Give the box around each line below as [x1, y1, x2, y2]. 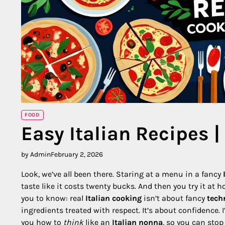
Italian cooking [85, 193, 142, 203]
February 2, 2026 [51, 150, 103, 159]
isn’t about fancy [142, 193, 207, 203]
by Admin [21, 150, 51, 159]
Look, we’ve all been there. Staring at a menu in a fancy [21, 169, 223, 179]
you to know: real [21, 193, 85, 203]
